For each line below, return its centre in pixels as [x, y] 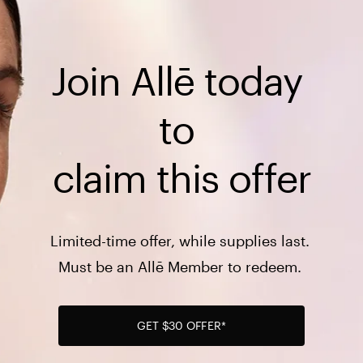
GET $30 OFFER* [181, 326]
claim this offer [181, 178]
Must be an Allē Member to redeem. [181, 267]
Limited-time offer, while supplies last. [181, 241]
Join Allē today [177, 81]
